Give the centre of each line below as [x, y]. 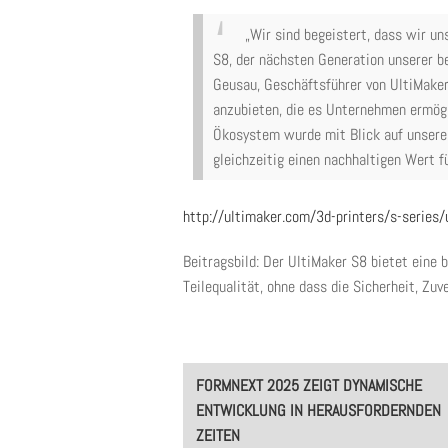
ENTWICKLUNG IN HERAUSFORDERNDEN [318, 410]
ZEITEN [217, 435]
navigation [229, 400]
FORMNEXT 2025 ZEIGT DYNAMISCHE [308, 385]
